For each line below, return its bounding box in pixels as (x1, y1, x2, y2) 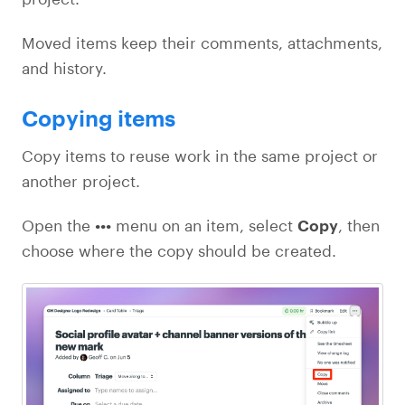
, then (338, 216, 380, 234)
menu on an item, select (111, 216, 297, 234)
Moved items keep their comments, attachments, (22, 33, 382, 52)
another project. (22, 172, 140, 190)
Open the (22, 216, 95, 234)
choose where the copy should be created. (22, 241, 336, 259)
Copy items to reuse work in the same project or (22, 146, 378, 165)
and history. (22, 59, 107, 77)
